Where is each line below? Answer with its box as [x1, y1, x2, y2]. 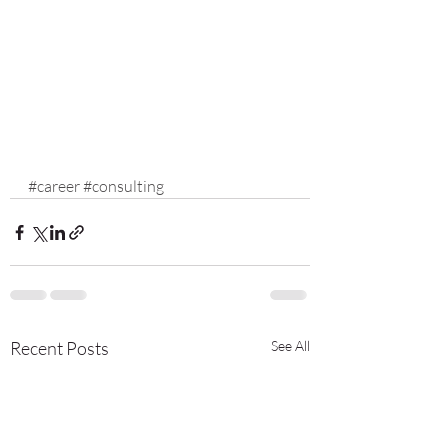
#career [28, 176, 80, 196]
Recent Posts [10, 337, 109, 359]
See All [271, 337, 310, 354]
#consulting [83, 176, 164, 196]
